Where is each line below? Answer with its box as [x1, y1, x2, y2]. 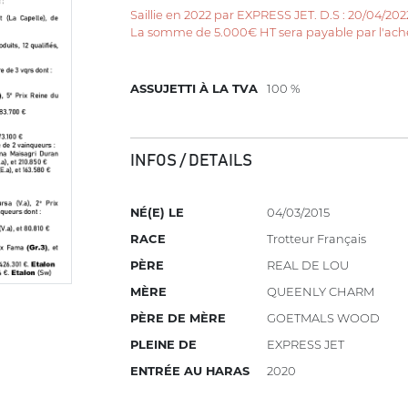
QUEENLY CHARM [267, 284, 375, 300]
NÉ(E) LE [130, 205, 185, 220]
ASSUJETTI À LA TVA [130, 81, 259, 97]
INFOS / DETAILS [130, 152, 253, 169]
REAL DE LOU [267, 258, 350, 273]
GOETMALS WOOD [267, 311, 381, 326]
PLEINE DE [130, 337, 198, 352]
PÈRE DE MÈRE [130, 311, 227, 326]
